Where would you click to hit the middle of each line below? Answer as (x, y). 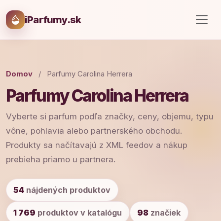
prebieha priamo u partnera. (61, 159)
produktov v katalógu (79, 212)
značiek (165, 212)
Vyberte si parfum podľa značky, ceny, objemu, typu (110, 116)
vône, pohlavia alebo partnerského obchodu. (94, 131)
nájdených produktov (68, 190)
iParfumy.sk (53, 20)
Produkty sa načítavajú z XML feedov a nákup (97, 145)
